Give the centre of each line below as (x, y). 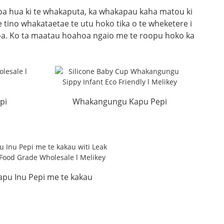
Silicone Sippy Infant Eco (120, 115)
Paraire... (120, 129)
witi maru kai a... (42, 191)
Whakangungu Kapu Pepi (120, 101)
